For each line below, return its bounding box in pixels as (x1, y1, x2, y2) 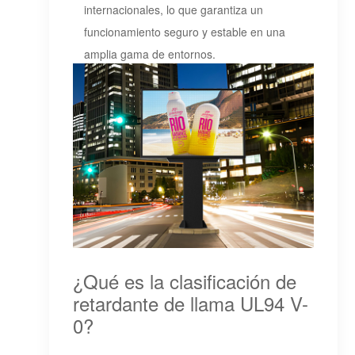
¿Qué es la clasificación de (73, 267, 297, 296)
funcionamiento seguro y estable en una (84, 24, 286, 37)
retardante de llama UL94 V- (73, 289, 309, 318)
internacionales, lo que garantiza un (84, 2, 264, 15)
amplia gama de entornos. (84, 46, 216, 59)
